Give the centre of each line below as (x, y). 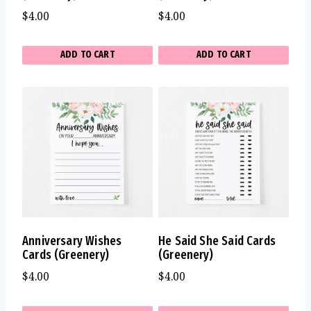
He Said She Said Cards (217, 241)
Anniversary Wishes (72, 241)
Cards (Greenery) (66, 254)
